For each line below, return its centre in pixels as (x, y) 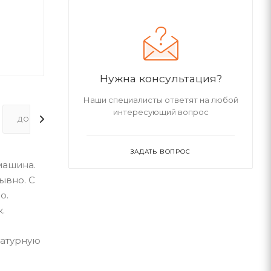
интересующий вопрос (161, 112)
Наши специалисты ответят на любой (161, 100)
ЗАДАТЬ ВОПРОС (161, 152)
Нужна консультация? (161, 78)
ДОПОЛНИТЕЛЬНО (55, 119)
